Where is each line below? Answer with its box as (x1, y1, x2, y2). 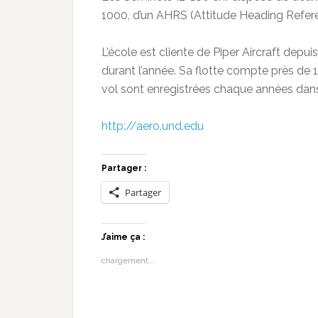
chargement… (102, 255, 153, 265)
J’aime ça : (102, 231, 145, 242)
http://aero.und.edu (102, 119, 204, 133)
